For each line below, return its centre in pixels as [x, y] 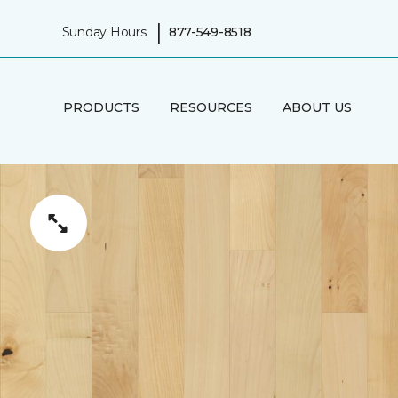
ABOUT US [317, 107]
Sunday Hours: [105, 32]
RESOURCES [211, 107]
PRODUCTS [101, 107]
